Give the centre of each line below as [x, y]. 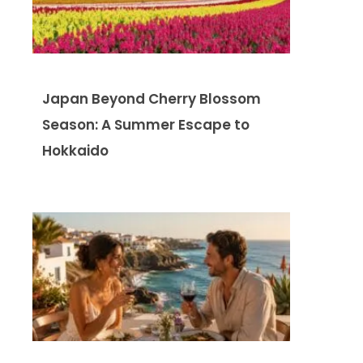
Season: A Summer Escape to [146, 124]
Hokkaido [75, 150]
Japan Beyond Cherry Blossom [152, 98]
